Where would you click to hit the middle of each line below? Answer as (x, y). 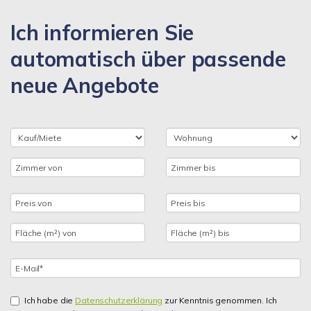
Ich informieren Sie (102, 33)
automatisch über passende (148, 59)
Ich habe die (50, 300)
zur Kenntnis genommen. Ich (220, 300)
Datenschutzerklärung (119, 300)
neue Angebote (85, 85)
